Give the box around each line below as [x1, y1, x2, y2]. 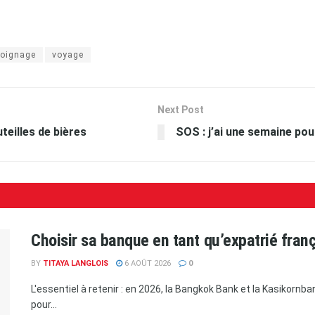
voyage [52, 49, 84, 60]
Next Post [157, 103, 204, 115]
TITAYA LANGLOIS [43, 258, 108, 268]
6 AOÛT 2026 [122, 258, 171, 268]
